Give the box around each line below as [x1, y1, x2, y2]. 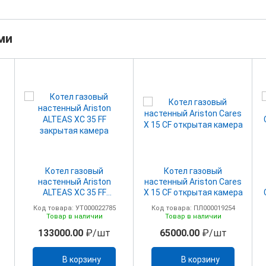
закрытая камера [40, 198, 109, 208]
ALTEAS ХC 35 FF [42, 187, 106, 197]
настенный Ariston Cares [144, 176, 242, 186]
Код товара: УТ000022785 [33, 204, 116, 212]
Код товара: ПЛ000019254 [151, 204, 235, 212]
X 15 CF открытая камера [143, 187, 243, 197]
